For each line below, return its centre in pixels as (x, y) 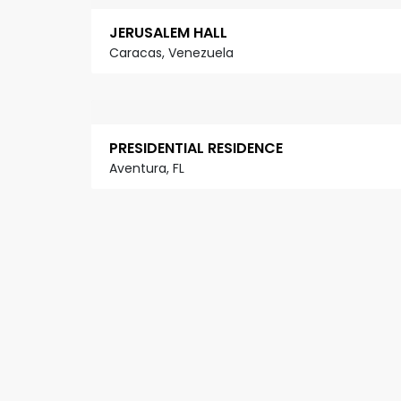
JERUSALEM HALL (168, 33)
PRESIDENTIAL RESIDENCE (196, 149)
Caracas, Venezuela (171, 53)
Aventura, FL (147, 169)
